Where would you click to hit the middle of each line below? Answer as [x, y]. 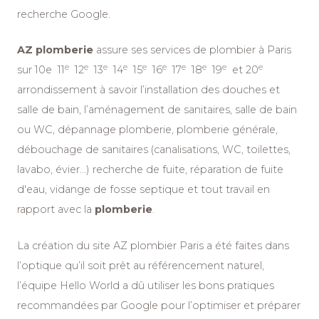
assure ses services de [151, 50]
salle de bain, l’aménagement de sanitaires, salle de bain [157, 110]
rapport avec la [56, 210]
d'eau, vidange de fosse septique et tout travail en [143, 190]
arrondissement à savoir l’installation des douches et [148, 90]
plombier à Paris [250, 50]
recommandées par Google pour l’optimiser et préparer [159, 305]
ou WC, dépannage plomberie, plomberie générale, [147, 130]
